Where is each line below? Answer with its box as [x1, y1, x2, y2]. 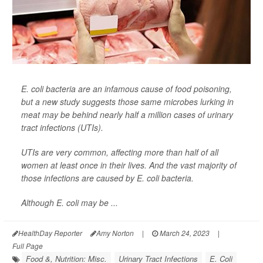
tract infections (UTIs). [21, 122, 103, 134]
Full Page [12, 241, 43, 251]
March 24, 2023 [158, 228, 210, 238]
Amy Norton [96, 228, 134, 238]
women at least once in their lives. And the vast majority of [21, 159, 237, 171]
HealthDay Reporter [18, 228, 82, 238]
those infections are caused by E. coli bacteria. [21, 172, 194, 184]
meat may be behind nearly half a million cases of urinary [21, 109, 233, 121]
